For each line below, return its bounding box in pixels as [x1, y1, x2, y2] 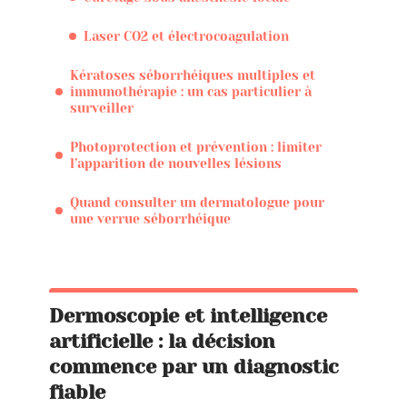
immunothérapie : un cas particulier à [70, 84, 312, 99]
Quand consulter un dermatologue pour [70, 194, 324, 210]
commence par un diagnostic [49, 355, 339, 378]
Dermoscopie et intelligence [49, 304, 327, 327]
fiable [49, 381, 105, 403]
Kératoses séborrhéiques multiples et [70, 67, 315, 83]
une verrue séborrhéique [70, 211, 231, 226]
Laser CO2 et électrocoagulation [84, 28, 289, 44]
